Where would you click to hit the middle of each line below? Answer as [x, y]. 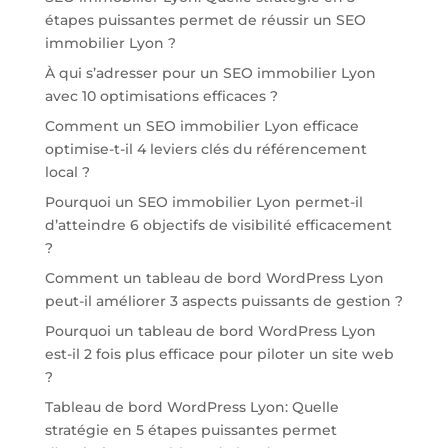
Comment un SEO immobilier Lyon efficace [201, 126]
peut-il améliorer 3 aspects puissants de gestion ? [223, 301]
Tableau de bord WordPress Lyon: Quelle [191, 407]
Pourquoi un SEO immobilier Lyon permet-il [203, 202]
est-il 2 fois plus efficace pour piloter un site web [219, 354]
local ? [67, 172]
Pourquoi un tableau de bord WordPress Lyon [210, 331]
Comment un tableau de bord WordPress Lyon [214, 278]
